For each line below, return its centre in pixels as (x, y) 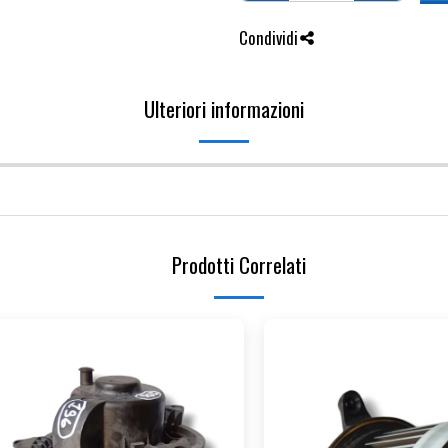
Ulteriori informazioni (224, 108)
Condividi (268, 37)
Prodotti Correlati (239, 264)
